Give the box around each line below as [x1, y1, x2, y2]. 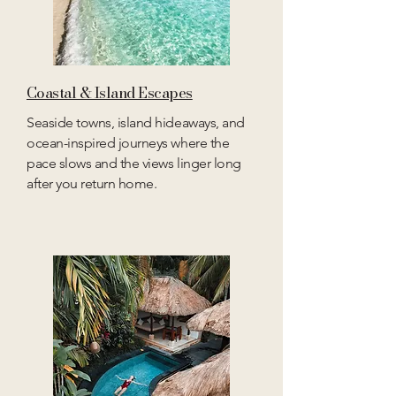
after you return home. [27, 175, 157, 192]
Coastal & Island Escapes [27, 81, 193, 104]
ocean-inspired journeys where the [27, 134, 230, 151]
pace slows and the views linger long [27, 155, 241, 171]
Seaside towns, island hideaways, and [27, 114, 245, 131]
